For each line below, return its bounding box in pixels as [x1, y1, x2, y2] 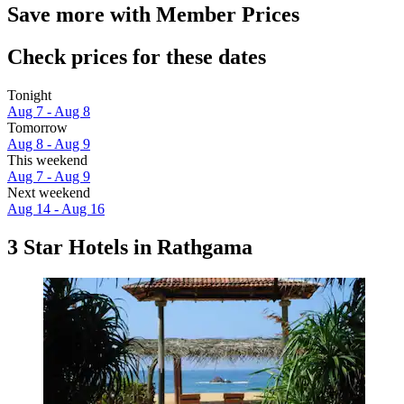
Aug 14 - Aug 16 [7, 201, 105, 217]
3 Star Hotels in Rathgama [7, 235, 252, 260]
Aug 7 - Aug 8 [7, 104, 90, 120]
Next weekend [7, 185, 90, 201]
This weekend [7, 152, 87, 169]
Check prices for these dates [7, 45, 266, 69]
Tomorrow [7, 120, 68, 136]
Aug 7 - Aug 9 [7, 169, 90, 185]
